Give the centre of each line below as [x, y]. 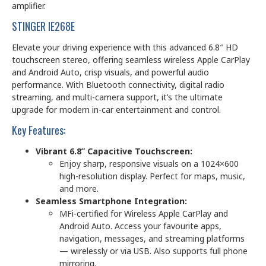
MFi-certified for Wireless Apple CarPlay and [144, 214]
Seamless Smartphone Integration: [111, 201]
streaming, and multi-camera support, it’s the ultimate [117, 97]
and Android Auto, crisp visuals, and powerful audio [110, 72]
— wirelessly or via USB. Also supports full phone [153, 251]
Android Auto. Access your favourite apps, [140, 226]
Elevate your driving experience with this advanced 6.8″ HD [125, 47]
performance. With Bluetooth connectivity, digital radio [118, 85]
